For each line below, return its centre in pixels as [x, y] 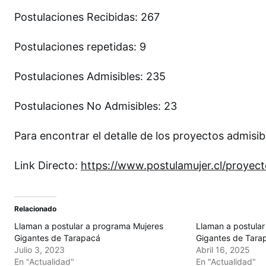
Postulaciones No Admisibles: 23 [96, 106]
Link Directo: [47, 165]
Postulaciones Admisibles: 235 [91, 76]
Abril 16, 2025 [223, 249]
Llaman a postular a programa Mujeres [89, 226]
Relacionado [35, 208]
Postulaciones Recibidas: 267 [87, 17]
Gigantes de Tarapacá [57, 237]
